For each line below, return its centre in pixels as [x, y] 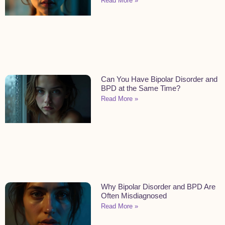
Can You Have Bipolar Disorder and [159, 79]
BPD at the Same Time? [141, 88]
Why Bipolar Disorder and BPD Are [158, 186]
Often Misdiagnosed [134, 195]
